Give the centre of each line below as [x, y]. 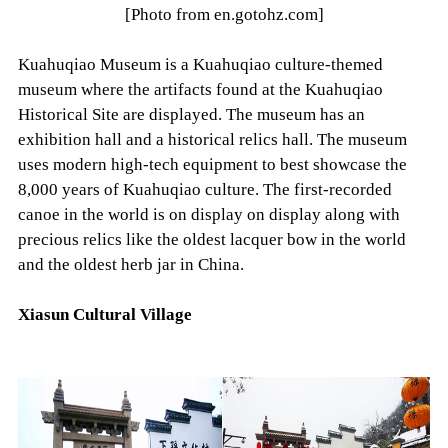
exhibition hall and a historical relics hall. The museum [212, 140]
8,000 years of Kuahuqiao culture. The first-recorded [204, 190]
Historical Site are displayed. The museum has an [191, 115]
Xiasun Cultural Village [104, 315]
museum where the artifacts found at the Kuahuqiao [200, 90]
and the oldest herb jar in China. [130, 265]
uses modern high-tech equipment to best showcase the [212, 165]
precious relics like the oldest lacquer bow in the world [211, 240]
